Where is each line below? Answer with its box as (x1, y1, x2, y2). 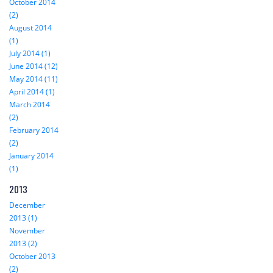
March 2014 (9, 99, 50, 110)
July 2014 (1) (9, 48, 51, 59)
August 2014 (9, 23, 52, 34)
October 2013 (9, 251, 55, 262)
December (9, 200, 45, 211)
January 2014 (9, 151, 54, 161)
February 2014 (9, 125, 58, 136)
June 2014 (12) (9, 61, 58, 72)
